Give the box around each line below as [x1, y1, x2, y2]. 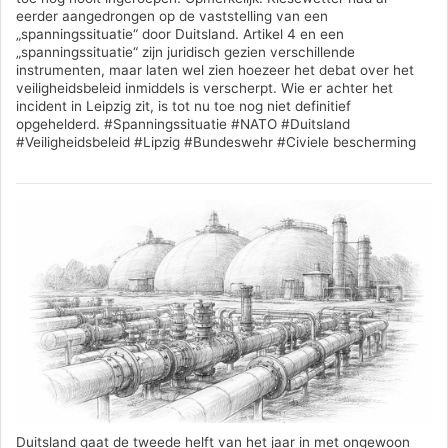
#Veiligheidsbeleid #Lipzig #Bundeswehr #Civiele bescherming [16, 134, 416, 151]
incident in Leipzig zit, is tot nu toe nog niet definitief [16, 98, 351, 115]
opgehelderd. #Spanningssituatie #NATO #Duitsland [16, 116, 350, 133]
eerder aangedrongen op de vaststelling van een [16, 8, 328, 25]
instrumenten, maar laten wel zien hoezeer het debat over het [16, 62, 414, 79]
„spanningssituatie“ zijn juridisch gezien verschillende [16, 44, 355, 61]
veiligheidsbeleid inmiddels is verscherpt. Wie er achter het [16, 80, 393, 97]
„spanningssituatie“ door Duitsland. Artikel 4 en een [16, 26, 344, 43]
